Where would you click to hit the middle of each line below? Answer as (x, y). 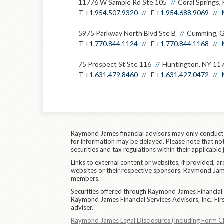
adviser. (82, 207)
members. (85, 178)
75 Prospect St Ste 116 (115, 64)
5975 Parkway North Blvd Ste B (127, 33)
